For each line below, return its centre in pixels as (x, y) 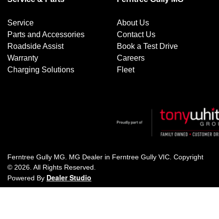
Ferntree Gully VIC (141, 157)
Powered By (27, 178)
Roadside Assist (35, 46)
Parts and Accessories (46, 34)
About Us (133, 23)
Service (21, 23)
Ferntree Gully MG (36, 157)
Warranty (23, 58)
